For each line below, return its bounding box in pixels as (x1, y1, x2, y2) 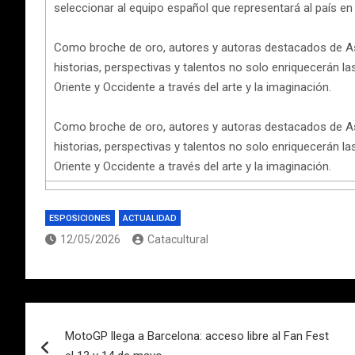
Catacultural (147, 232, 208, 246)
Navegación (25, 302, 158, 333)
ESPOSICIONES (49, 212, 111, 223)
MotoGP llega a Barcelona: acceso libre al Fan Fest (65, 328, 329, 343)
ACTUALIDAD (123, 212, 177, 223)
